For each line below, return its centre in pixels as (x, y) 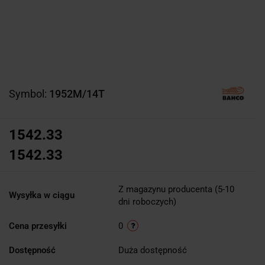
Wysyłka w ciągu (42, 195)
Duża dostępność (154, 250)
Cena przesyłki (38, 226)
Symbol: (29, 93)
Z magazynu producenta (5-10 (176, 189)
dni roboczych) (147, 201)
